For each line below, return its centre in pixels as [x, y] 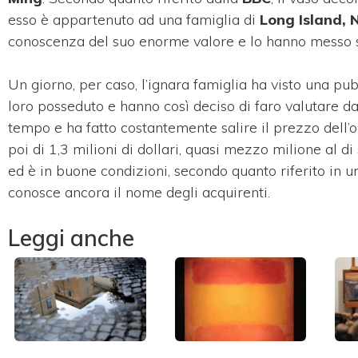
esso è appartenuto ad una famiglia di [134, 19]
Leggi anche [71, 237]
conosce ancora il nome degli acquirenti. [139, 192]
